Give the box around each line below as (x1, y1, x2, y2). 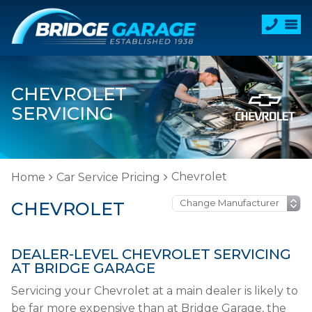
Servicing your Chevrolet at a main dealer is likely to (11, 284, 298, 297)
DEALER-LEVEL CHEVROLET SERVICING (11, 246, 291, 263)
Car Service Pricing (56, 171, 160, 184)
